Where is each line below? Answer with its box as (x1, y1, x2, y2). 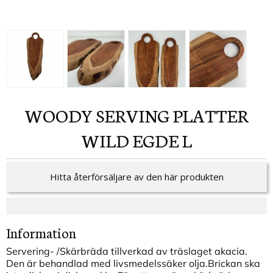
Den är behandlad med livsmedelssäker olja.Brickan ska (6, 257, 260, 270)
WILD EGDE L (81, 127, 192, 152)
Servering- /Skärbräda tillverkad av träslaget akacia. (6, 245, 247, 258)
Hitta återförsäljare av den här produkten (49, 171, 224, 183)
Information (6, 223, 76, 243)
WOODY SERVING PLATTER (24, 102, 43, 127)
